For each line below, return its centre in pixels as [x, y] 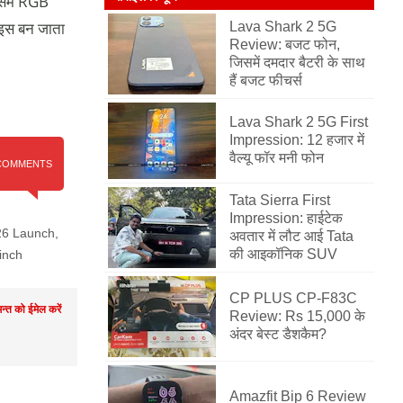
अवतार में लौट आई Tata [291, 236]
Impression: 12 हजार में [297, 140]
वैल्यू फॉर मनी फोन [277, 158]
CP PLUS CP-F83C [293, 298]
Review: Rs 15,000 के [297, 316]
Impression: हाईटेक [286, 218]
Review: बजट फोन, [285, 45]
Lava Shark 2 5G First [299, 122]
